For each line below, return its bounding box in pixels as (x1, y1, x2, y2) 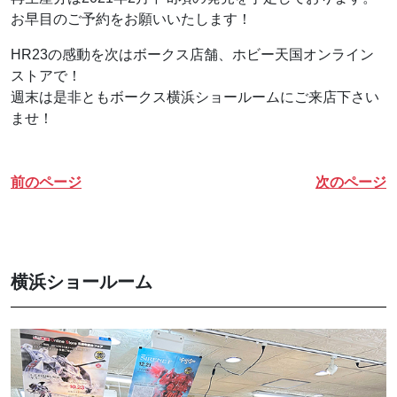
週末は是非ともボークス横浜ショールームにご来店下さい (11, 90, 379, 105)
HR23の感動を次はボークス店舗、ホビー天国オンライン (11, 47, 374, 63)
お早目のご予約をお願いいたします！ (11, 12, 252, 27)
